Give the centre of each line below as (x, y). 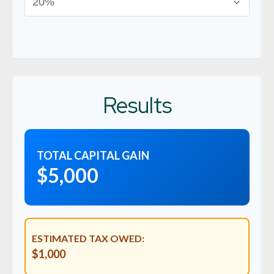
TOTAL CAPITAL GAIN (93, 155)
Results (137, 105)
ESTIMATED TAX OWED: (88, 238)
